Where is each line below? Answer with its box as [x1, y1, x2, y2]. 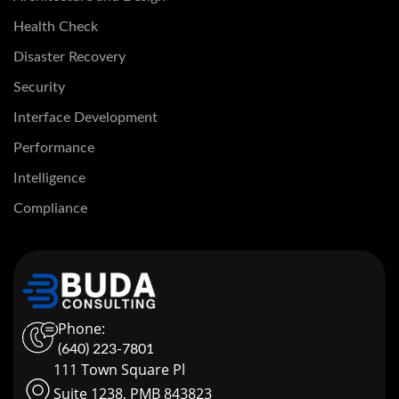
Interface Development [13, 110, 158, 126]
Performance [13, 141, 94, 156]
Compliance [13, 201, 87, 216]
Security [13, 80, 65, 95]
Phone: [58, 319, 105, 339]
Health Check [13, 20, 98, 35]
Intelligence [13, 171, 85, 186]
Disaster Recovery [13, 50, 126, 65]
